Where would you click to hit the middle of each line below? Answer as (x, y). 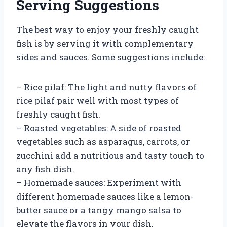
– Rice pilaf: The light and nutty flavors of (106, 87)
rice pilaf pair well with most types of (98, 100)
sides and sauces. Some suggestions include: (110, 57)
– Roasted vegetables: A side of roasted (99, 128)
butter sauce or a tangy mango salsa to (99, 210)
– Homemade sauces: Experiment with (99, 182)
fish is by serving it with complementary (105, 43)
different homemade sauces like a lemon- (105, 196)
